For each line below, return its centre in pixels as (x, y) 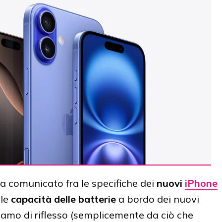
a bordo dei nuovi (158, 199)
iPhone (201, 183)
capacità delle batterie (63, 199)
